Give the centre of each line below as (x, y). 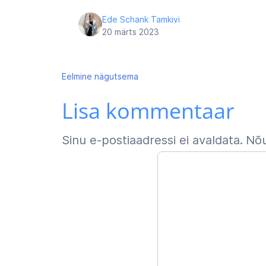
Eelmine (77, 76)
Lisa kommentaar (148, 111)
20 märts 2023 (131, 32)
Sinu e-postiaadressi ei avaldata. (152, 140)
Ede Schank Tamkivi (141, 19)
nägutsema (116, 76)
